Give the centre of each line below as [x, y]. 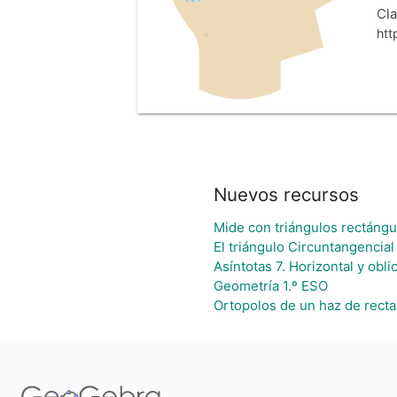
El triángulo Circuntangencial [304, 247]
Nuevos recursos [286, 195]
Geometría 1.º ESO [271, 286]
